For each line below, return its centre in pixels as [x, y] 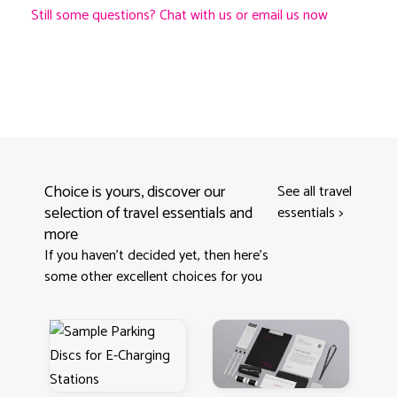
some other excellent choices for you [153, 277]
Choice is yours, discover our [135, 193]
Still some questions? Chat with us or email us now [179, 16]
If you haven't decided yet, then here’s [156, 256]
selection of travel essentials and [148, 214]
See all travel [315, 192]
